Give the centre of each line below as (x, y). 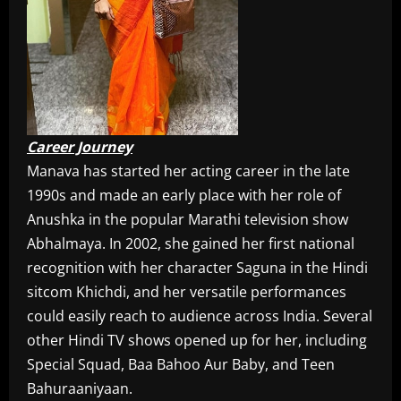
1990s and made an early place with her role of (184, 196)
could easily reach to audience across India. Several (200, 316)
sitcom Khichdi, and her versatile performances (187, 292)
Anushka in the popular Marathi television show (188, 220)
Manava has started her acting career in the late (188, 171)
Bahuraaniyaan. (80, 389)
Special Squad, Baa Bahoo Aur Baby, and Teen (181, 365)
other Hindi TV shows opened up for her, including (197, 341)
